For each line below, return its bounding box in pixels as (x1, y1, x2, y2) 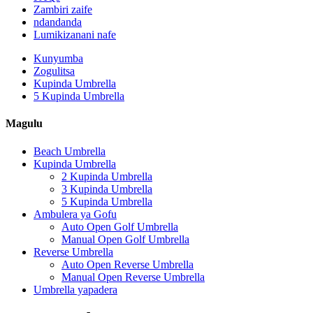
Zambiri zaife (34, 3, 92, 15)
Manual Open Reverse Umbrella (61, 270, 205, 283)
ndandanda (34, 16, 82, 28)
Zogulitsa (34, 65, 75, 77)
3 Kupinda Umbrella (61, 182, 152, 195)
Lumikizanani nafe (34, 29, 116, 41)
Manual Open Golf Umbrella (61, 233, 189, 245)
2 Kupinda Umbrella (61, 170, 152, 182)
